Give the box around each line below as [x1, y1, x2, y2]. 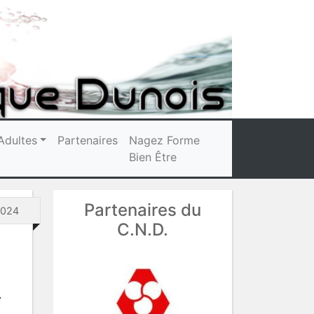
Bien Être [129, 149, 177, 164]
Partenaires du [84, 199, 201, 220]
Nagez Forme [129, 132, 200, 147]
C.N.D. [117, 219, 168, 240]
